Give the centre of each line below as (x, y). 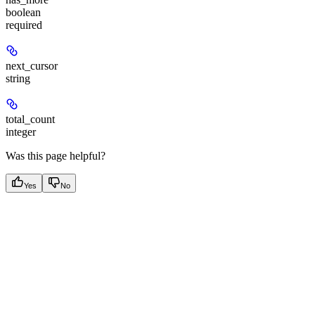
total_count (30, 119)
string (18, 78)
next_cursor (32, 65)
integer (21, 131)
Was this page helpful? (56, 155)
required (24, 25)
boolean (23, 12)
